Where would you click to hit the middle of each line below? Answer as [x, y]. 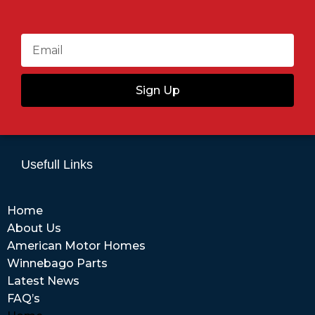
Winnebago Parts [57, 263]
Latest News [43, 281]
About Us [34, 228]
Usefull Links [57, 165]
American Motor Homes [76, 246]
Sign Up [157, 90]
